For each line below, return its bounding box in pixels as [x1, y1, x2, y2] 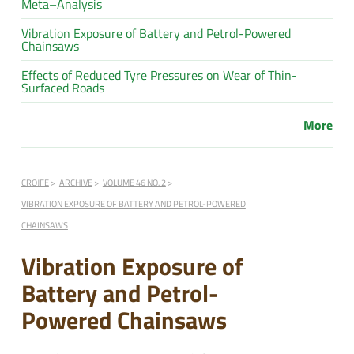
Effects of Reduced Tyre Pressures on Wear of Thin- [21, 66, 297, 85]
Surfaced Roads [21, 78, 104, 98]
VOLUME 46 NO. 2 [102, 175, 166, 190]
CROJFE [21, 175, 49, 190]
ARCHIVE [58, 175, 92, 190]
